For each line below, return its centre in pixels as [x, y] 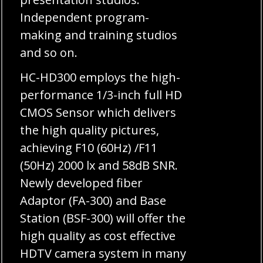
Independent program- [85, 17]
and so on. [49, 52]
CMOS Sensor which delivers [98, 112]
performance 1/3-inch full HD [101, 95]
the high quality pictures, [90, 130]
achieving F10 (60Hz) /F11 [89, 147]
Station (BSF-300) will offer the [103, 218]
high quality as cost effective [98, 235]
